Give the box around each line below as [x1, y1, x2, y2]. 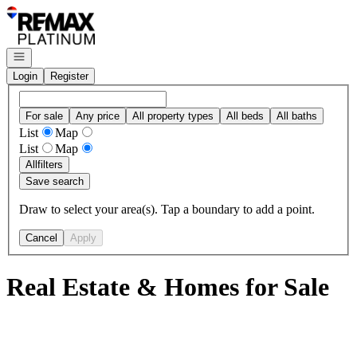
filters [37, 158, 63, 171]
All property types [132, 109, 214, 122]
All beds [226, 109, 264, 122]
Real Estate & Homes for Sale [6, 273, 329, 302]
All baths [277, 109, 317, 122]
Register [50, 70, 88, 82]
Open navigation [12, 49, 87, 61]
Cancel [25, 231, 57, 244]
